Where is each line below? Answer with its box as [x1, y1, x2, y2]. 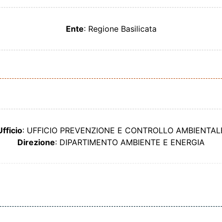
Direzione [17, 137, 55, 147]
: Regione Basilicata [83, 23, 157, 34]
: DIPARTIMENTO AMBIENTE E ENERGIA [55, 137, 205, 147]
